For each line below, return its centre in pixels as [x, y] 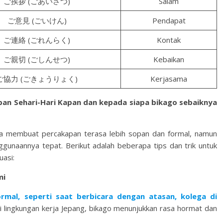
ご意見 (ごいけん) [37, 20]
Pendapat [169, 20]
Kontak [169, 40]
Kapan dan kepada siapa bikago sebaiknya [137, 102]
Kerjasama [169, 79]
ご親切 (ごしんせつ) [37, 59]
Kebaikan [169, 59]
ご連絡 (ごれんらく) [37, 40]
